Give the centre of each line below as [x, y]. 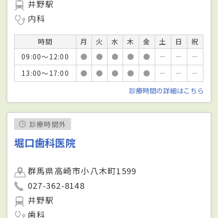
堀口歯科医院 [45, 142]
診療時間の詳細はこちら [166, 91]
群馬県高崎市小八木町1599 [82, 171]
